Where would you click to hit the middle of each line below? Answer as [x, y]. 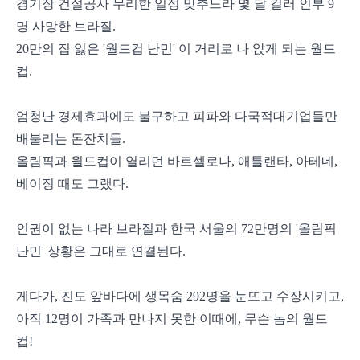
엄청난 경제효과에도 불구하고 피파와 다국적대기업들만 [177, 117]
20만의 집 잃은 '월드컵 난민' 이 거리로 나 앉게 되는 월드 [176, 49]
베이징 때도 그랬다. [72, 184]
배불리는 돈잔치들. [71, 139]
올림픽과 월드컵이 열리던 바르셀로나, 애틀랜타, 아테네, [177, 162]
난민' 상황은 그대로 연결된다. [101, 252]
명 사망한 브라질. [66, 27]
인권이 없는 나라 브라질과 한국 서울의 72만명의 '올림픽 [176, 229]
